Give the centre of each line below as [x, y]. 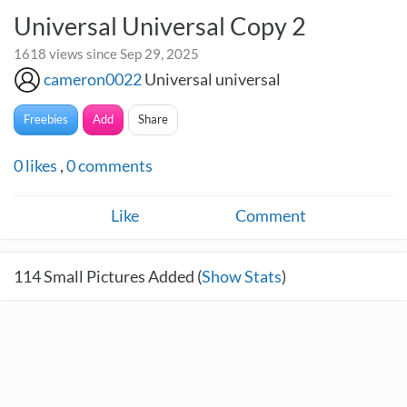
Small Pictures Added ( [121, 276]
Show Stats [242, 276]
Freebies [46, 119]
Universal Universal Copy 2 [160, 26]
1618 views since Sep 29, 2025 [106, 54]
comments [114, 165]
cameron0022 [93, 79]
